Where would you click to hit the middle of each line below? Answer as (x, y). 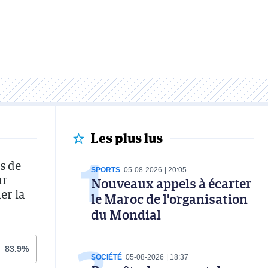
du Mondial (126, 214)
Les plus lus (127, 138)
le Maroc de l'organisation (169, 199)
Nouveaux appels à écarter (171, 183)
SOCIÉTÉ (106, 257)
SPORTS (106, 170)
